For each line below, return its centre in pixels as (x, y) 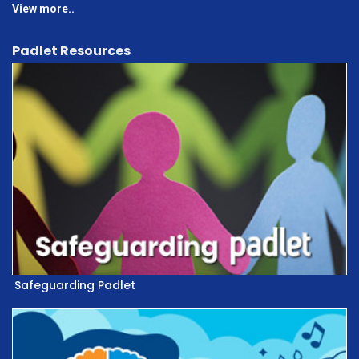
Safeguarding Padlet (75, 286)
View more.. (43, 8)
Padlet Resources (71, 50)
